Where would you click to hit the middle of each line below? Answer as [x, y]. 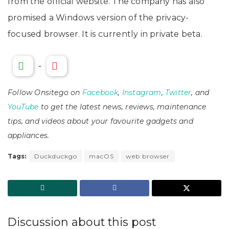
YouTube [23, 107]
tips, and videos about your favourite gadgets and [100, 121]
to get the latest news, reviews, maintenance [122, 107]
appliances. [29, 136]
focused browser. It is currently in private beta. [106, 34]
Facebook [100, 93]
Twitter [178, 93]
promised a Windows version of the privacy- [98, 18]
